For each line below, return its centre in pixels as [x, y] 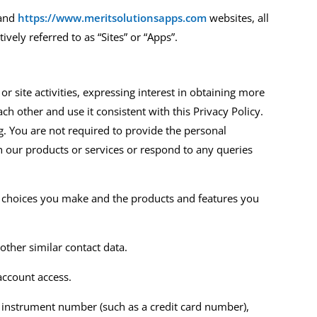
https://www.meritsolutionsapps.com [113, 18]
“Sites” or [121, 37]
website [229, 18]
